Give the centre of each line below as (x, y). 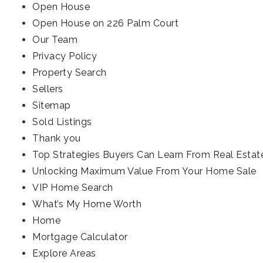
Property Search (70, 73)
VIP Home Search (73, 188)
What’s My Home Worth (87, 204)
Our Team (55, 40)
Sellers (48, 89)
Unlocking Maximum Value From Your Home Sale (144, 171)
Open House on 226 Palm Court (105, 23)
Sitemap (52, 105)
